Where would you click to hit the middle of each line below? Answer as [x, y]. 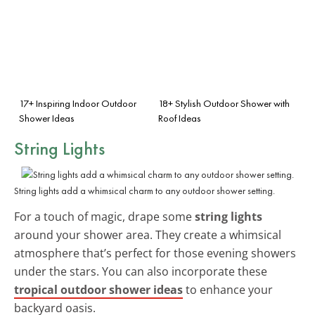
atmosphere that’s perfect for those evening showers [155, 253]
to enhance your [228, 289]
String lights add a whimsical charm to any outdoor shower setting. [144, 190]
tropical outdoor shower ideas [98, 289]
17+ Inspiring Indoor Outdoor [78, 103]
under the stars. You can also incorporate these [141, 271]
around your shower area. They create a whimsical [148, 234]
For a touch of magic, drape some [104, 216]
